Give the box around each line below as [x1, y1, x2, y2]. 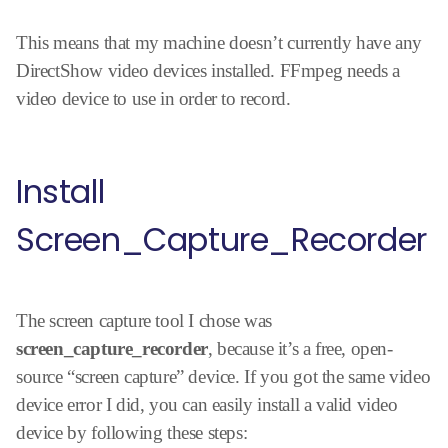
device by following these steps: [16, 421, 248, 443]
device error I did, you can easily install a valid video [16, 393, 398, 415]
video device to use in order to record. [16, 87, 291, 109]
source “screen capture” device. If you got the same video [16, 365, 431, 387]
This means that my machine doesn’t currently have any [16, 31, 422, 53]
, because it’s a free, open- [207, 337, 393, 359]
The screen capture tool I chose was [16, 309, 273, 331]
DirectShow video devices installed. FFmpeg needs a [16, 59, 401, 81]
